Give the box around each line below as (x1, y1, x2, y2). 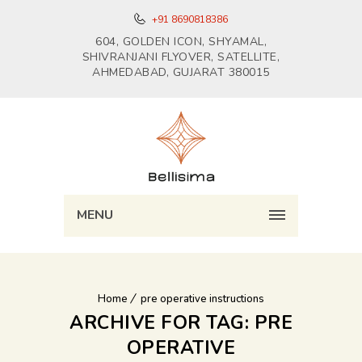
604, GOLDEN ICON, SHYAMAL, (95, 34, 267, 49)
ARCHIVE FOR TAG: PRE (69, 310, 293, 335)
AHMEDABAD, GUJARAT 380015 (92, 65, 270, 80)
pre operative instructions (141, 292, 264, 306)
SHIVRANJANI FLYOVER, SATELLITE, (82, 49, 280, 65)
